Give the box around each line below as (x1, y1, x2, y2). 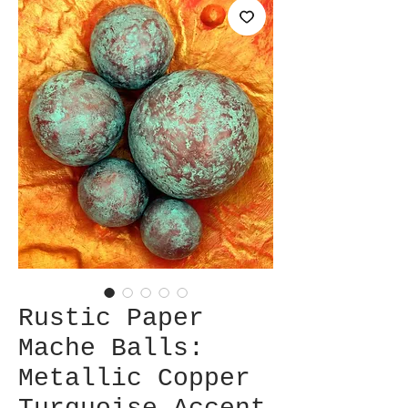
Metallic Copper (18, 364, 250, 393)
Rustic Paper (18, 304, 204, 332)
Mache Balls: (18, 334, 204, 362)
